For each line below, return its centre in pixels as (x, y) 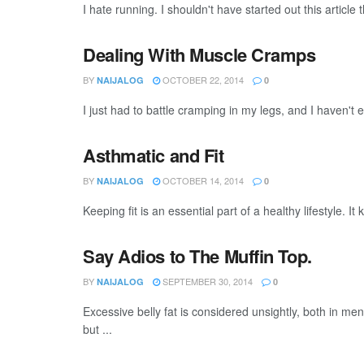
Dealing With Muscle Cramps (199, 54)
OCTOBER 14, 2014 (202, 180)
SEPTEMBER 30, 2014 (206, 281)
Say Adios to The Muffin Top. (197, 256)
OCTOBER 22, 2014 (202, 80)
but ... (97, 329)
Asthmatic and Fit (154, 155)
